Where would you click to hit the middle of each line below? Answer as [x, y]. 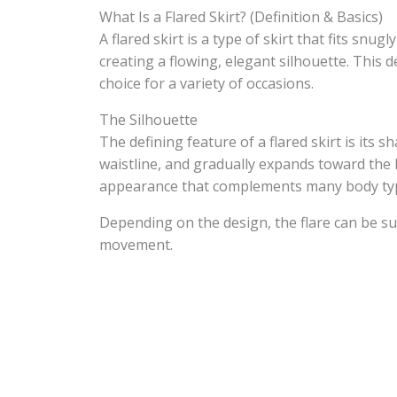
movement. [136, 245]
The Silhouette [148, 120]
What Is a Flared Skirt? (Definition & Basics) [241, 17]
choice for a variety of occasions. [206, 83]
